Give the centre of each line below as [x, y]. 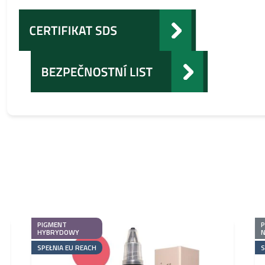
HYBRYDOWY [58, 232]
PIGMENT [52, 224]
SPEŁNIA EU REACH [67, 247]
